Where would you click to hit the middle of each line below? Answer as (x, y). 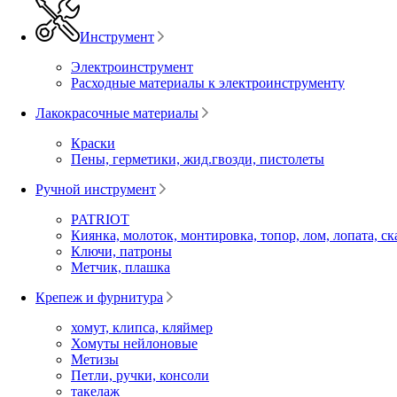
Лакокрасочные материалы (117, 113)
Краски (93, 143)
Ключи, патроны (121, 251)
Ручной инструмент (96, 189)
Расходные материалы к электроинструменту (208, 82)
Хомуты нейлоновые (134, 343)
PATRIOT (100, 219)
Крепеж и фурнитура (99, 297)
